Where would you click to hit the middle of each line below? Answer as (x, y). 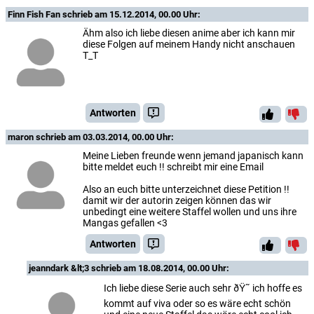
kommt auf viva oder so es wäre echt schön (197, 303)
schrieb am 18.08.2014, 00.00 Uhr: (160, 268)
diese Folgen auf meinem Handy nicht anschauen (189, 44)
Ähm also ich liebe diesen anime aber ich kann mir (189, 33)
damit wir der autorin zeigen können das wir (177, 200)
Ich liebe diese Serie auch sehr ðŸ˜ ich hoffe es (203, 288)
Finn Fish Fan (35, 14)
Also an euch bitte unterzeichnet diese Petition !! (186, 189)
